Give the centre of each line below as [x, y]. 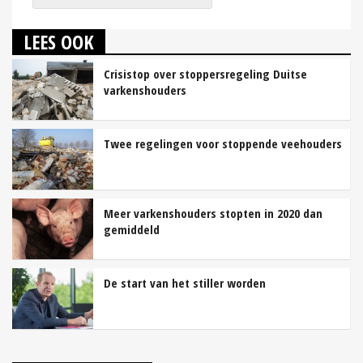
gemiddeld [132, 229]
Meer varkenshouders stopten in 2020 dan [213, 213]
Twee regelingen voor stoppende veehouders [223, 143]
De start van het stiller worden [185, 282]
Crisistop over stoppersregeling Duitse [205, 73]
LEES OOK [59, 41]
